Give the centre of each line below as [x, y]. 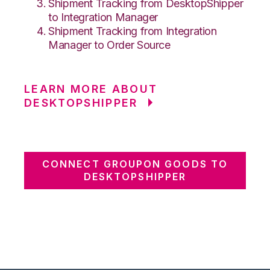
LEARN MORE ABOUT [91, 89]
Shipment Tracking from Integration [133, 31]
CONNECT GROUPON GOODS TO [135, 164]
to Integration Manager [103, 17]
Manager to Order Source [109, 45]
